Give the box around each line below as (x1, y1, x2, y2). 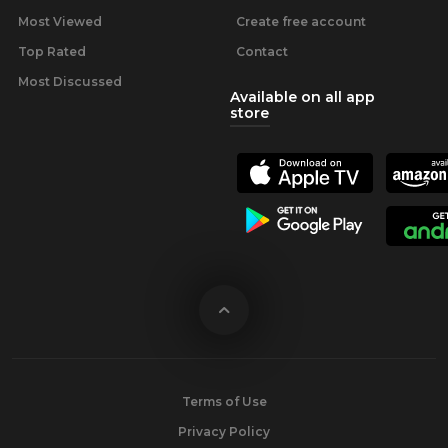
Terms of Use (181, 394, 267, 409)
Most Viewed (18, 14, 102, 29)
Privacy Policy (178, 424, 270, 439)
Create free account (236, 14, 366, 29)
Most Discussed (18, 74, 122, 89)
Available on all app (230, 88, 375, 106)
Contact (236, 44, 288, 59)
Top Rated (18, 44, 86, 59)
